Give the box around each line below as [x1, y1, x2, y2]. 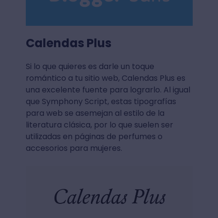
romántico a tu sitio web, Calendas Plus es [25, 72, 185, 84]
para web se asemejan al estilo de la [25, 107, 164, 119]
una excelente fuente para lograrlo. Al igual [25, 84, 190, 95]
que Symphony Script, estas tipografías [25, 95, 176, 107]
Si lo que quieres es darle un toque [25, 60, 154, 72]
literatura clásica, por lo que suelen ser [25, 119, 173, 130]
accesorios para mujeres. [25, 142, 122, 154]
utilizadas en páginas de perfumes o [25, 130, 163, 142]
